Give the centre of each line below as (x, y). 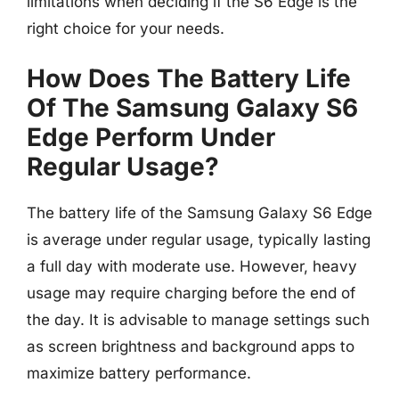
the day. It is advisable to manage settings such (198, 320)
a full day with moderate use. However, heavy (192, 266)
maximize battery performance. (139, 373)
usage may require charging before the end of (191, 293)
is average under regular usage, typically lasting (199, 240)
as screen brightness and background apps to (191, 346)
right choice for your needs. (126, 28)
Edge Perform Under (151, 137)
